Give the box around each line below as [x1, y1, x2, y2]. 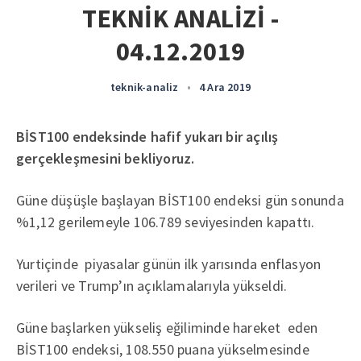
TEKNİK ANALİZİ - [82, 2, 279, 35]
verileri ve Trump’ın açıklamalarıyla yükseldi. [16, 276, 288, 295]
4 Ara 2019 [198, 80, 251, 94]
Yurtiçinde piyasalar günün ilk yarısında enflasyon [16, 255, 322, 273]
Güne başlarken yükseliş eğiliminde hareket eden [16, 318, 318, 337]
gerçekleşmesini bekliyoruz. [16, 149, 195, 168]
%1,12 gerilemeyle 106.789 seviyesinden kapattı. [16, 213, 315, 231]
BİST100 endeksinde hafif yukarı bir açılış [16, 127, 279, 146]
